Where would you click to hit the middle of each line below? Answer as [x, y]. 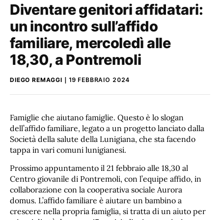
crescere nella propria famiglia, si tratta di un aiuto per [108, 211]
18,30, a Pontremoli [76, 59]
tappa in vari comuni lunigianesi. [68, 150]
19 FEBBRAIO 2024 [99, 80]
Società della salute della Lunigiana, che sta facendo [103, 139]
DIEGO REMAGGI [36, 80]
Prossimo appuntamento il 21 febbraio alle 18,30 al [99, 168]
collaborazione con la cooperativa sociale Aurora [96, 190]
